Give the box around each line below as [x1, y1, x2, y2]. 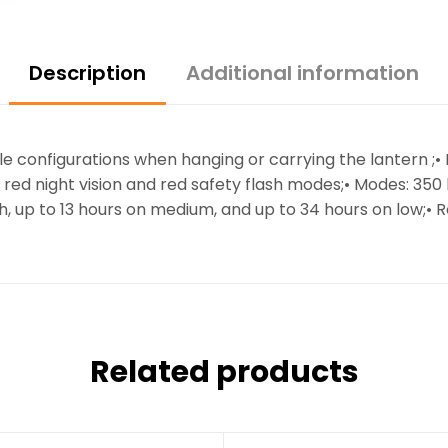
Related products [89, 351, 359, 394]
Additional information [186, 58, 419, 87]
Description [29, 58, 146, 87]
